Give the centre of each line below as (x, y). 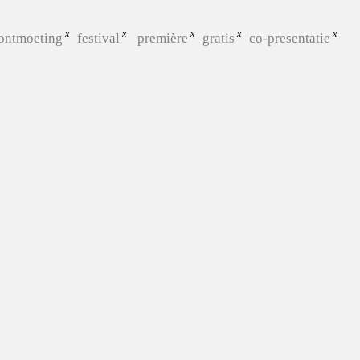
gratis (218, 38)
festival (98, 38)
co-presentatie (289, 38)
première (162, 38)
